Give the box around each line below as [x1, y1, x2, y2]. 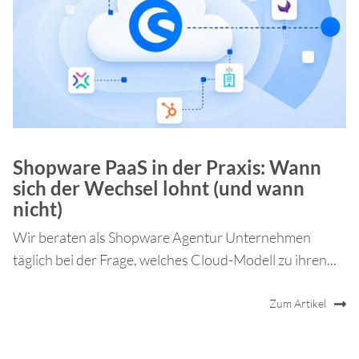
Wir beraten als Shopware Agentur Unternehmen [13, 228, 311, 246]
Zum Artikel [269, 296, 326, 311]
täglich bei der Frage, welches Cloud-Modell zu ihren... [13, 250, 337, 268]
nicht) [13, 196, 63, 220]
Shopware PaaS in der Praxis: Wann [13, 155, 321, 179]
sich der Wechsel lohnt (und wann [13, 175, 305, 200]
